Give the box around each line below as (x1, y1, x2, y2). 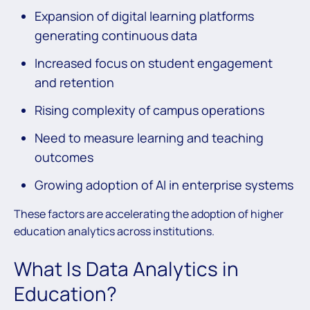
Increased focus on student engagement (35, 54, 273, 71)
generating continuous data (35, 26, 197, 44)
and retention (35, 73, 114, 91)
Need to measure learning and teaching (35, 129, 264, 146)
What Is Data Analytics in (14, 255, 239, 282)
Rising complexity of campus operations (35, 101, 264, 118)
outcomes (35, 148, 93, 165)
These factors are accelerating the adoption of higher (14, 206, 284, 221)
